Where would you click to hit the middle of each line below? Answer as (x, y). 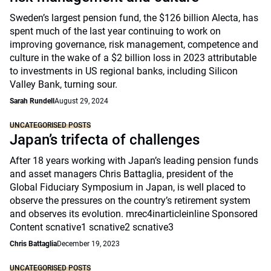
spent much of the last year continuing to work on (115, 31)
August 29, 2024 (81, 101)
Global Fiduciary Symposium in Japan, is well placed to (128, 187)
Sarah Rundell (32, 101)
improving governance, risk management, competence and (134, 44)
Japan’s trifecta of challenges (105, 140)
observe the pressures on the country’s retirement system (130, 201)
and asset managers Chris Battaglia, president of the (121, 174)
